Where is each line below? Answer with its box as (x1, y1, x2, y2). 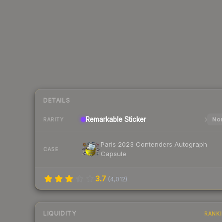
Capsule (101, 150, 126, 158)
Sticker (122, 115, 146, 124)
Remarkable (86, 115, 122, 124)
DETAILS (43, 97, 70, 105)
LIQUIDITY (43, 210, 76, 218)
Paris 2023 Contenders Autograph (101, 140, 207, 149)
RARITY (43, 116, 63, 122)
